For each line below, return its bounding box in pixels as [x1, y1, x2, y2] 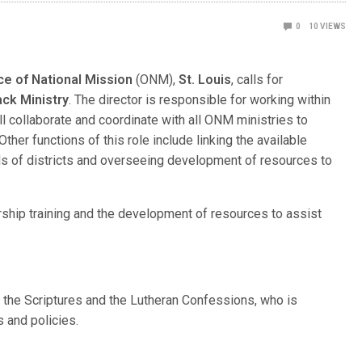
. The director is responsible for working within [69, 92, 331, 107]
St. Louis [179, 72, 232, 87]
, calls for [231, 72, 284, 87]
